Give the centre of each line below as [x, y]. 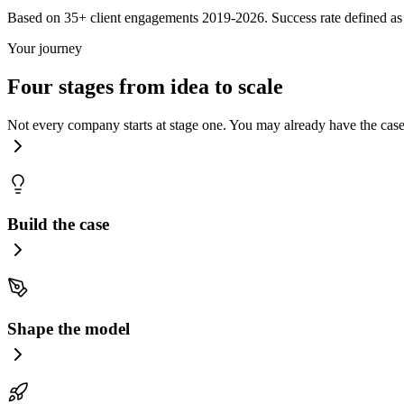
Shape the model [69, 328]
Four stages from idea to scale [145, 86]
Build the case [58, 225]
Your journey [45, 48]
